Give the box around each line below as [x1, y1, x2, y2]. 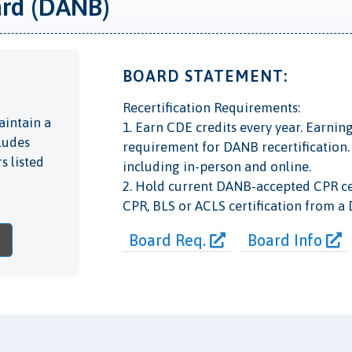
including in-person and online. [122, 159, 311, 175]
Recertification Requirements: [122, 100, 300, 116]
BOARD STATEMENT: [122, 67, 288, 86]
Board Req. [128, 231, 210, 250]
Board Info [247, 231, 326, 250]
